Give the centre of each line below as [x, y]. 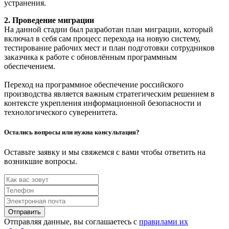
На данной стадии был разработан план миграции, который [109, 30]
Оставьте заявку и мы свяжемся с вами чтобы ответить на [105, 152]
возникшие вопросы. [41, 162]
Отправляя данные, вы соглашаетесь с [72, 222]
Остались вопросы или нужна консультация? [72, 132]
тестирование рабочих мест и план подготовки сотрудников [109, 48]
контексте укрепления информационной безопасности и [103, 103]
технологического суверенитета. [62, 112]
